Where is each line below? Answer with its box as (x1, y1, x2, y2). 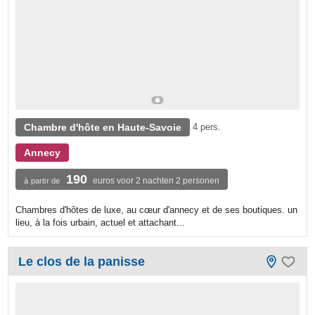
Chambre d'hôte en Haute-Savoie (24, 121, 182, 133)
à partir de (24, 176, 60, 185)
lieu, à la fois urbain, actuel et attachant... (15, 217, 186, 228)
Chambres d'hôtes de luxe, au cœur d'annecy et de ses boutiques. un (15, 204, 298, 215)
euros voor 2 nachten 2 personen (93, 175, 220, 186)
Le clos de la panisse (18, 254, 146, 269)
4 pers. (193, 121, 221, 132)
